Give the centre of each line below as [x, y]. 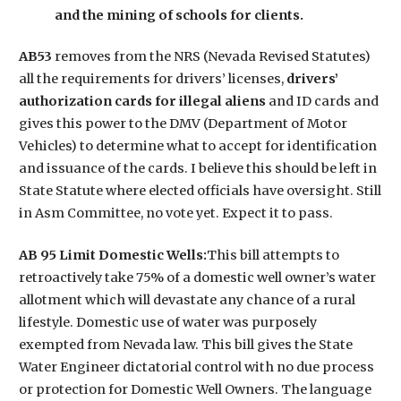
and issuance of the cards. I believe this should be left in [197, 169]
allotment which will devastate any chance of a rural [187, 299]
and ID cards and [322, 102]
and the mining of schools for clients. [179, 15]
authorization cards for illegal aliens [142, 102]
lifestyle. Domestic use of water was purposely [167, 322]
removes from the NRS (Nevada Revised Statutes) [212, 57]
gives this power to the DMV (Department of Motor [183, 124]
